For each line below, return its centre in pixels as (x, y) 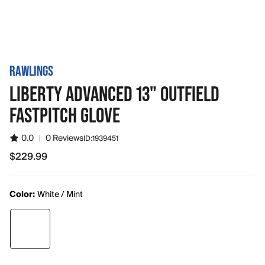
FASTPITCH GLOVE (65, 115)
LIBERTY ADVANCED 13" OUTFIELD (114, 93)
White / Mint (60, 195)
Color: (22, 195)
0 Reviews (64, 138)
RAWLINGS (31, 71)
